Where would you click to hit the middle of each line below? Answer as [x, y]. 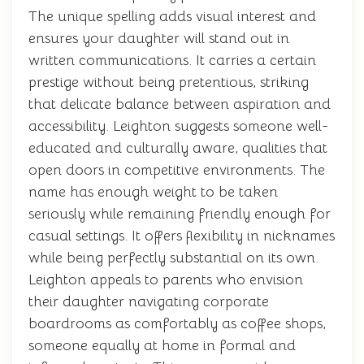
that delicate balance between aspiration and [180, 104]
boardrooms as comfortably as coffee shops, [177, 323]
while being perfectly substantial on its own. [173, 258]
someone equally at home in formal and [162, 345]
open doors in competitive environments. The [177, 170]
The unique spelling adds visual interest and [172, 16]
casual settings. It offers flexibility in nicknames [182, 236]
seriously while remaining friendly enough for [180, 214]
